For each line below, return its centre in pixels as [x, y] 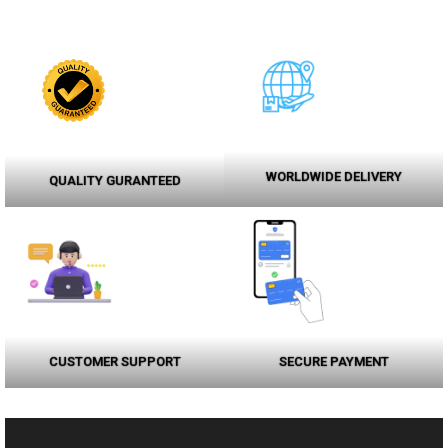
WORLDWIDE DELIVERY [333, 176]
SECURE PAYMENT [333, 361]
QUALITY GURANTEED [114, 180]
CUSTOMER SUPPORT [114, 361]
